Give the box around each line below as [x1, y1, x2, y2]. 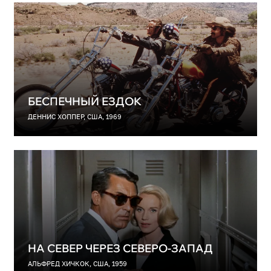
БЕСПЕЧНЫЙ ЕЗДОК [27, 93, 142, 108]
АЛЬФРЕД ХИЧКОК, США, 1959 [27, 260, 127, 269]
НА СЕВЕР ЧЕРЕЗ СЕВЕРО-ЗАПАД [27, 241, 213, 256]
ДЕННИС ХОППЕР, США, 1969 [27, 112, 122, 121]
